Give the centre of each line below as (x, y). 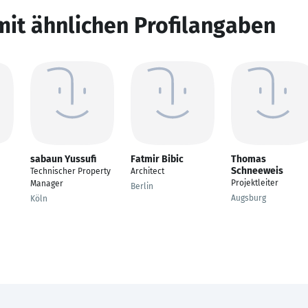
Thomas (249, 159)
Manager (47, 184)
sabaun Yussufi (63, 159)
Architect (147, 171)
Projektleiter (255, 183)
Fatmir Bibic (157, 159)
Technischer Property (70, 171)
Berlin (142, 186)
